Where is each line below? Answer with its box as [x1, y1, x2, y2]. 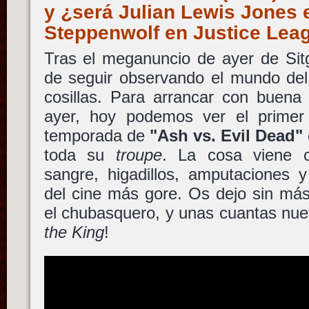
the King [43, 223, 104, 241]
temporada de [43, 126, 150, 145]
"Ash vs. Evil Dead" [149, 126, 303, 145]
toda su [43, 146, 116, 164]
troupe [115, 146, 162, 164]
